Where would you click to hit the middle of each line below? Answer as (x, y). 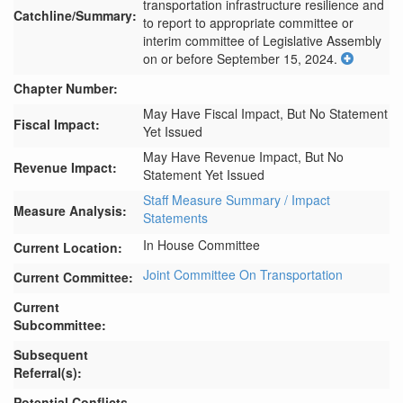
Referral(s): (48, 372)
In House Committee (201, 245)
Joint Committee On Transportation (243, 274)
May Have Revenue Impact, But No (243, 157)
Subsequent (51, 354)
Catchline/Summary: (75, 15)
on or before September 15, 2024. (240, 58)
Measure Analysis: (70, 210)
